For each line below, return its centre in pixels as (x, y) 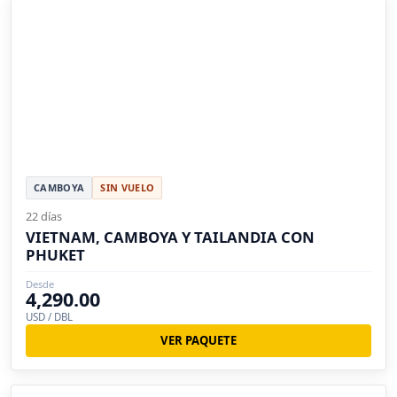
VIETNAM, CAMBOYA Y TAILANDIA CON (170, 237)
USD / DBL (49, 317)
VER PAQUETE (198, 341)
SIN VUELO (128, 188)
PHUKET (55, 255)
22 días (44, 217)
